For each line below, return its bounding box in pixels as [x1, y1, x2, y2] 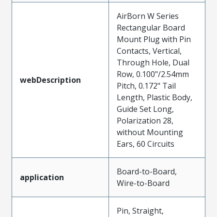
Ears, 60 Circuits [117, 138, 174, 149]
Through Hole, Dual [117, 57, 189, 68]
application [20, 171, 64, 183]
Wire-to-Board [117, 177, 170, 188]
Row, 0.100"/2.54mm [117, 68, 189, 79]
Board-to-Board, [117, 166, 177, 177]
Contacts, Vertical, [117, 45, 182, 56]
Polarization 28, [117, 115, 173, 126]
